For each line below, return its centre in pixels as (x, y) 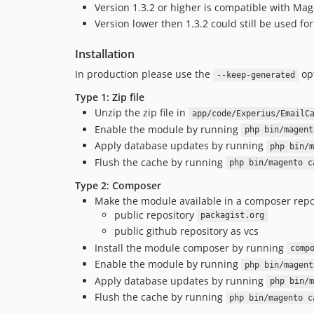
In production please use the (144, 74)
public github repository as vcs (186, 231)
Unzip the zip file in (142, 112)
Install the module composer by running (191, 247)
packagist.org (232, 216)
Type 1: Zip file (110, 97)
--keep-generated (255, 75)
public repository (156, 214)
